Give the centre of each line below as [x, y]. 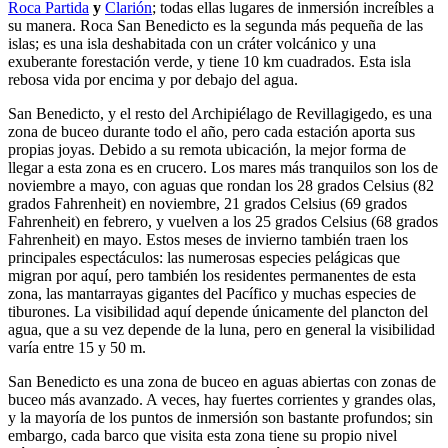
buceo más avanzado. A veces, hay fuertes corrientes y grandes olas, [222, 399]
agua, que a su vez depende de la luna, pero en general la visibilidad [221, 329]
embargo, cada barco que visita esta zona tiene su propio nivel [202, 435]
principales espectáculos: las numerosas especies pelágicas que [204, 257]
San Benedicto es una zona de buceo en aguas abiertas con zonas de [222, 381]
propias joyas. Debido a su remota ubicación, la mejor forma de [207, 149]
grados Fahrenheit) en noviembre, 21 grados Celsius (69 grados [207, 203]
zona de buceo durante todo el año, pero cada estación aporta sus [211, 131]
